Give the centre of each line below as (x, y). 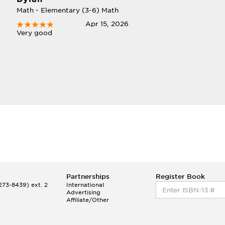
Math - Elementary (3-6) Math (67, 10)
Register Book (181, 177)
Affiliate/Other (88, 200)
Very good (34, 33)
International (85, 185)
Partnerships (88, 177)
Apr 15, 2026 (107, 24)
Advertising (84, 192)
